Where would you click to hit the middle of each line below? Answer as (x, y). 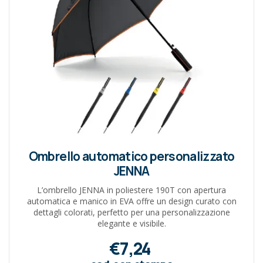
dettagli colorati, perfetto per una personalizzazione (131, 212)
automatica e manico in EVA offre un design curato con (131, 201)
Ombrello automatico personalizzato (131, 156)
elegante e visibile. (131, 223)
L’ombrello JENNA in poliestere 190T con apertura (131, 190)
